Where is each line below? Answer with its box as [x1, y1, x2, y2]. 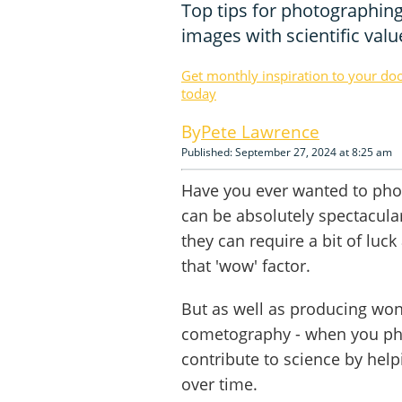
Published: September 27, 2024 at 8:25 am [181, 144, 392, 160]
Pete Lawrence [201, 119, 319, 144]
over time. [181, 372, 258, 395]
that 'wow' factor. [181, 254, 310, 276]
